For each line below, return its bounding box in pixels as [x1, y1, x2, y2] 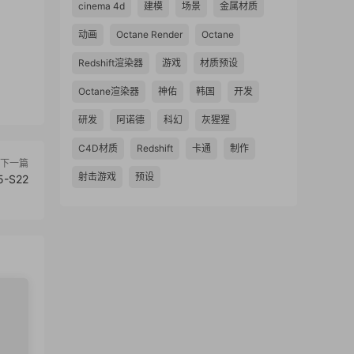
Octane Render [116, 28, 183, 40]
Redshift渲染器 [78, 57, 143, 69]
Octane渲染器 [78, 85, 139, 97]
